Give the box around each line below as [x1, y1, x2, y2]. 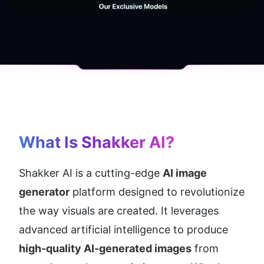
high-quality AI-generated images [19, 242, 192, 255]
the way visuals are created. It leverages [19, 204, 219, 217]
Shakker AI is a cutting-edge [19, 167, 163, 180]
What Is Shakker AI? [19, 133, 174, 153]
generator [19, 186, 70, 199]
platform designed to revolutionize [70, 186, 245, 199]
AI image [163, 167, 207, 180]
